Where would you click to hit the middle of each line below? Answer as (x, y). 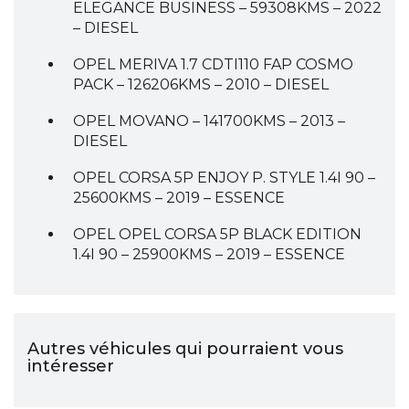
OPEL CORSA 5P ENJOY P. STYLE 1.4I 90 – (224, 178)
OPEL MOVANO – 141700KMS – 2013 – (209, 121)
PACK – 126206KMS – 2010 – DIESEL (201, 84)
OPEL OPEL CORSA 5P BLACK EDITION (217, 234)
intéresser (71, 366)
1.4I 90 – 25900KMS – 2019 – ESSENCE (209, 254)
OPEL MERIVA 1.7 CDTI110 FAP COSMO (213, 64)
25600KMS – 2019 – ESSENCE (179, 198)
